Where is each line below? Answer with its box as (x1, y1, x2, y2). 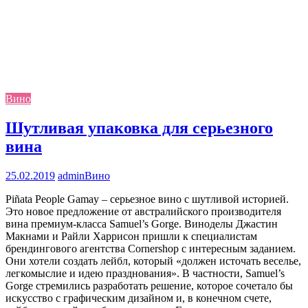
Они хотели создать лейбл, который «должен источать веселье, (5, 254, 301, 267)
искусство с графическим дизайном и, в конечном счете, (5, 291, 272, 304)
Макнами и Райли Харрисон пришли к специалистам (5, 230, 257, 242)
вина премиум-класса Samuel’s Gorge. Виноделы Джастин (5, 217, 278, 230)
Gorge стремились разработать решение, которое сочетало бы (5, 279, 293, 291)
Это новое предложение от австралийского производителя (5, 205, 281, 217)
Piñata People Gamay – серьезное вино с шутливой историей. (5, 192, 289, 205)
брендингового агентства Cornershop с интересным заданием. (5, 242, 296, 254)
